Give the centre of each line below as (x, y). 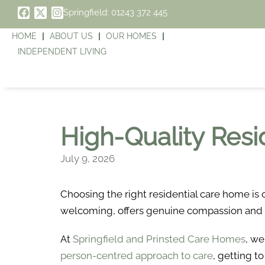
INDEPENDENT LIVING (62, 51)
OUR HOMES (131, 36)
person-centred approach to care (137, 256)
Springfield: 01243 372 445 (116, 12)
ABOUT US (71, 36)
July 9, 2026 (88, 159)
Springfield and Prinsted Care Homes (159, 239)
